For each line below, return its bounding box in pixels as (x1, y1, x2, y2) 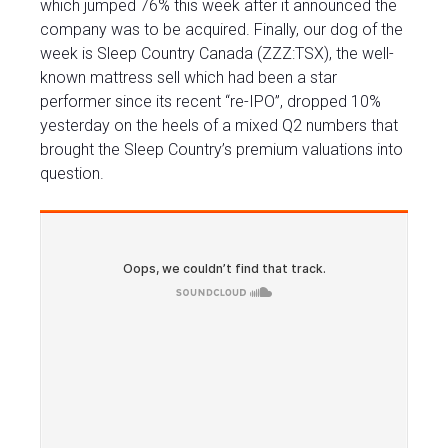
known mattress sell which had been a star (40, 68, 337, 88)
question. (40, 164, 104, 184)
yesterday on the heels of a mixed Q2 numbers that (40, 116, 398, 136)
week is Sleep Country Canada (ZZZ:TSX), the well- (40, 44, 394, 64)
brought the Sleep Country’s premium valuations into (40, 140, 403, 160)
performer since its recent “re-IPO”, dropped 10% (40, 92, 381, 112)
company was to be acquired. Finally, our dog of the (40, 20, 403, 40)
